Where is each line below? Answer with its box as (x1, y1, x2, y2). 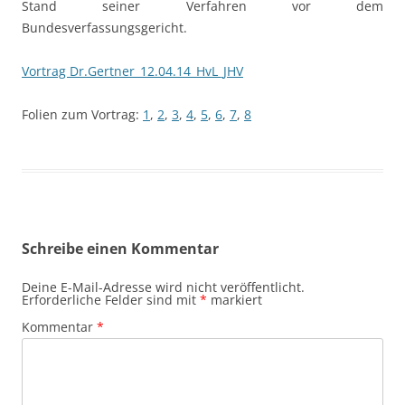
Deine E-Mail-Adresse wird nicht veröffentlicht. (22, 278, 305, 297)
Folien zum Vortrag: (22, 106, 143, 124)
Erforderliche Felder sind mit (22, 291, 200, 309)
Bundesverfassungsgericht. (22, 19, 187, 37)
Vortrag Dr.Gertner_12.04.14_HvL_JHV (22, 62, 243, 80)
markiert (207, 291, 262, 309)
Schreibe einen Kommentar (22, 239, 219, 259)
